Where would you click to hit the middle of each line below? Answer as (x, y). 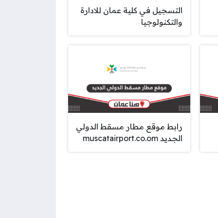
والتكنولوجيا (162, 22)
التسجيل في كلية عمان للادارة (131, 10)
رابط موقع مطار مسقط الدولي (129, 127)
